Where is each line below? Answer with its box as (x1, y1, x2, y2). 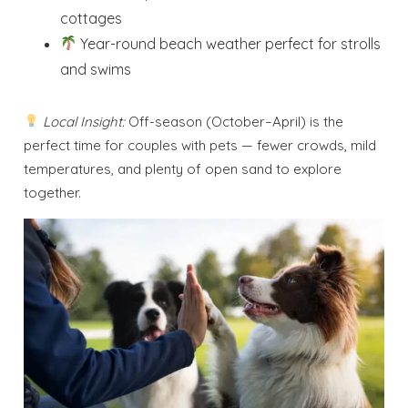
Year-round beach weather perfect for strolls (76, 34, 382, 53)
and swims (60, 59, 132, 78)
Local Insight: (43, 112, 126, 130)
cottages (60, 8, 123, 27)
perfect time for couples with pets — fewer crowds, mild (24, 136, 377, 154)
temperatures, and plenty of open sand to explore (24, 159, 342, 178)
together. (24, 183, 82, 201)
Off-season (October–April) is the (125, 112, 344, 130)
